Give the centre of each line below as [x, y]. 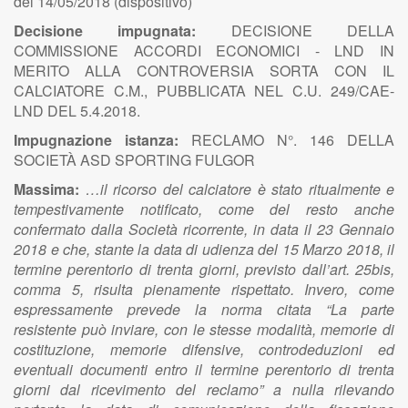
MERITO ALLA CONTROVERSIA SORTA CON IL [204, 71]
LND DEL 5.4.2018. [77, 111]
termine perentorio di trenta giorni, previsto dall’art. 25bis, [204, 269]
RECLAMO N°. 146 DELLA [293, 140]
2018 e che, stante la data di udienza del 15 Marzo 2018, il [204, 249]
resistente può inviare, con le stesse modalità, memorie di [204, 329]
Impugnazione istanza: [102, 140]
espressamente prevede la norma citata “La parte [204, 309]
